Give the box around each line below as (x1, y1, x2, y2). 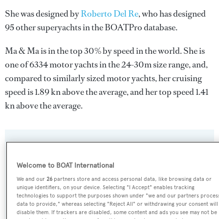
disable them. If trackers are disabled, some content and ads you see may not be (17, 209, 218, 216)
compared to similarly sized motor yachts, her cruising (5, 72, 202, 84)
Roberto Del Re (81, 8, 138, 20)
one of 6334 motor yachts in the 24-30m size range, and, (5, 59, 208, 70)
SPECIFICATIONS (79, 142, 140, 151)
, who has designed (138, 8, 206, 20)
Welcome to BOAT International (17, 161, 115, 170)
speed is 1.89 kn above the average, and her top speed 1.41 (5, 86, 208, 98)
